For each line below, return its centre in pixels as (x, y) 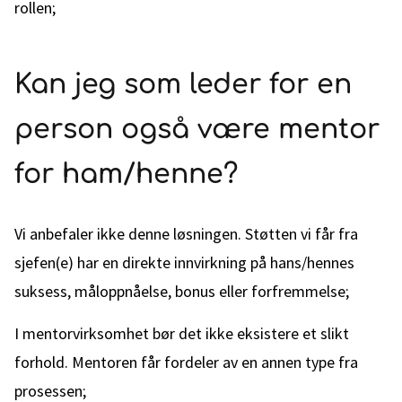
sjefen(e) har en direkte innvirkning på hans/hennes (184, 262)
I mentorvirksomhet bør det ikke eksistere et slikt (182, 333)
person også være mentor (197, 130)
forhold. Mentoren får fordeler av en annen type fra (186, 362)
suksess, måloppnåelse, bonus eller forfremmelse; (182, 291)
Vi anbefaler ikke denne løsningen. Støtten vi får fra (186, 234)
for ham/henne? (126, 175)
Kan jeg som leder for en (183, 85)
